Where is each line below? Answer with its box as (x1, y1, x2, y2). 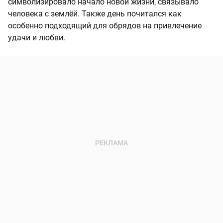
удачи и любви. (8, 33, 65, 43)
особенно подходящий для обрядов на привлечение (8, 21, 202, 31)
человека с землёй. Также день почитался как (8, 9, 182, 19)
